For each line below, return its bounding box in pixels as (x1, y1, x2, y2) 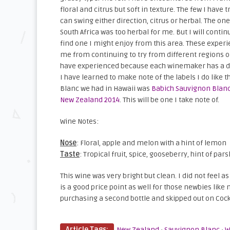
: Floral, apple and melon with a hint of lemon (76, 139, 226, 148)
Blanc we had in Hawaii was (60, 84, 151, 93)
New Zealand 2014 (60, 95, 120, 105)
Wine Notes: (60, 117, 99, 126)
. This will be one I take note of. (120, 95, 219, 105)
